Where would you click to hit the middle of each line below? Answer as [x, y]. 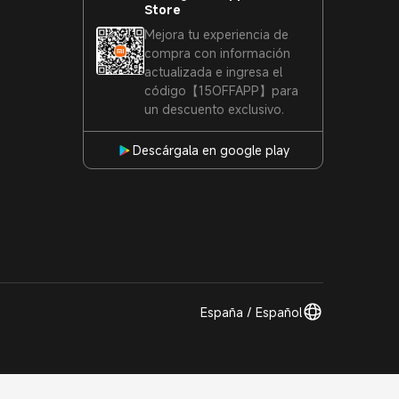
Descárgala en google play [211, 150]
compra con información [217, 53]
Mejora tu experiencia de [216, 34]
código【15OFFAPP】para [221, 90]
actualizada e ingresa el [213, 72]
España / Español [251, 312]
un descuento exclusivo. [214, 109]
